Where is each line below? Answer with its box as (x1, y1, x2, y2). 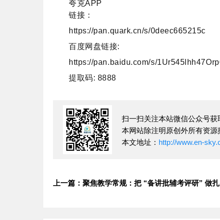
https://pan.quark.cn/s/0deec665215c (69, 27, 206, 35)
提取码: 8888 (69, 74, 116, 82)
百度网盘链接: (69, 42, 122, 51)
